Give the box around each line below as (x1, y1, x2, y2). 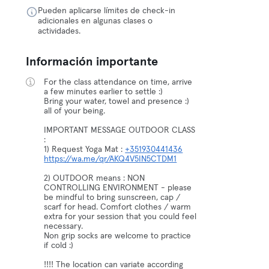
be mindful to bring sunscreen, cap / (44, 193, 181, 202)
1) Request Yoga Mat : (44, 145, 125, 154)
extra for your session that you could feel (44, 213, 197, 221)
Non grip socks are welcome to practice (44, 232, 192, 240)
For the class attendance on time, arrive (44, 78, 193, 86)
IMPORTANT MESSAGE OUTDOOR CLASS (44, 126, 196, 134)
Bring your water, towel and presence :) (44, 97, 190, 106)
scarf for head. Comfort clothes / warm (44, 203, 192, 211)
